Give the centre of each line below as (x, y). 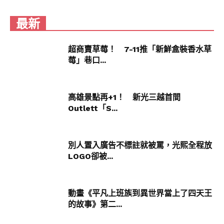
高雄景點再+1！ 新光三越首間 (124, 97)
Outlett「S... (93, 108)
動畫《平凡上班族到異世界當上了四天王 (140, 193)
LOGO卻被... (90, 156)
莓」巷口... (87, 60)
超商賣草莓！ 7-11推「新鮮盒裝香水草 (140, 49)
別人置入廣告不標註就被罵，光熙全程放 (140, 145)
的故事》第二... (95, 204)
